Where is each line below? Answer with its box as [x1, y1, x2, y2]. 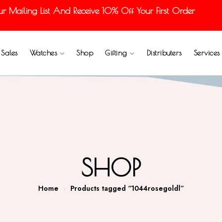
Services [193, 49, 220, 57]
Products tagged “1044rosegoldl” [70, 183, 184, 193]
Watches [29, 49, 60, 57]
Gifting [105, 49, 130, 57]
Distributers [146, 49, 182, 57]
